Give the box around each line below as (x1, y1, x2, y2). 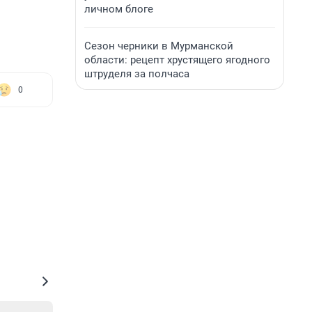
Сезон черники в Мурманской (84, 40, 233, 52)
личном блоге (84, 3, 153, 15)
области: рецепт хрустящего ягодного (84, 54, 270, 66)
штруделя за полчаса (84, 68, 189, 80)
